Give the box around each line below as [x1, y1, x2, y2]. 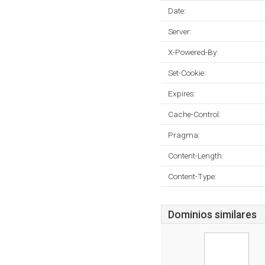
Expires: [168, 89, 196, 98]
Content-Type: [168, 172, 216, 181]
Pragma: [168, 130, 200, 140]
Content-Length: [168, 151, 224, 160]
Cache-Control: [168, 109, 221, 119]
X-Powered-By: [168, 47, 218, 57]
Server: [168, 27, 192, 36]
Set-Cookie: [168, 68, 206, 77]
